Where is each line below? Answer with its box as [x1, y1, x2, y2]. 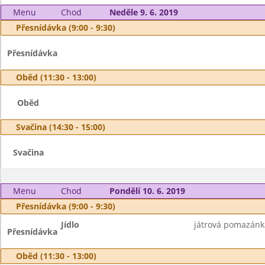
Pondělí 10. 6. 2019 [109, 185, 185, 196]
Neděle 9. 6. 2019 [109, 7, 178, 18]
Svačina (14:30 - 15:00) [16, 121, 105, 132]
